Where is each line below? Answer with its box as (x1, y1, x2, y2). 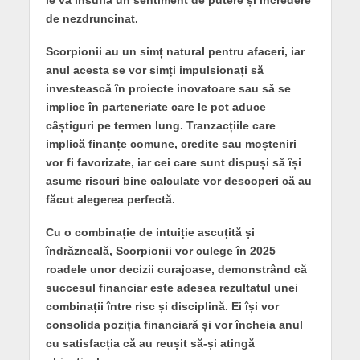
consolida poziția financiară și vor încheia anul (45, 317, 303, 331)
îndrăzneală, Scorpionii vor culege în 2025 (45, 243, 276, 257)
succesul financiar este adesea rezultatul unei (45, 280, 298, 294)
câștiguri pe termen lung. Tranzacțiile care (45, 118, 276, 132)
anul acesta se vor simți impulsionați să (45, 63, 264, 76)
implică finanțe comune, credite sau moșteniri (45, 137, 297, 150)
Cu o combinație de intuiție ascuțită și (45, 225, 255, 239)
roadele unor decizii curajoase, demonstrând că (45, 262, 307, 276)
